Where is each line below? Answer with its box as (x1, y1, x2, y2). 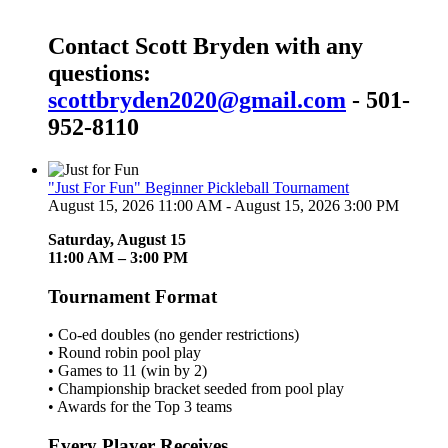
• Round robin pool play (48, 344, 201, 362)
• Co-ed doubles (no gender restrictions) (48, 326, 299, 344)
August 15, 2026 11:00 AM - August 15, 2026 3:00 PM (48, 196, 399, 214)
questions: (48, 59, 151, 86)
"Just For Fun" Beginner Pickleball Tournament (48, 178, 349, 196)
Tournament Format (48, 285, 217, 307)
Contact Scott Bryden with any (48, 32, 363, 59)
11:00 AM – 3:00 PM (48, 248, 188, 266)
